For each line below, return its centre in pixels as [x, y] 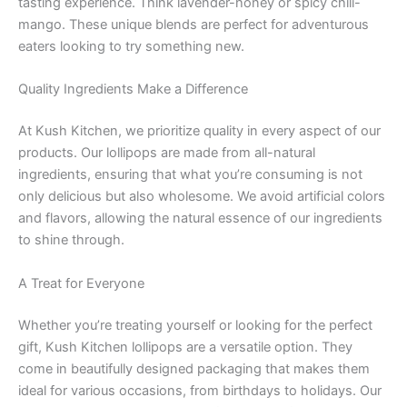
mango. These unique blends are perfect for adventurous [194, 25]
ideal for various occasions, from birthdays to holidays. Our [200, 390]
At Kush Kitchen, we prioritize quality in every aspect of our [199, 131]
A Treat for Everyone [81, 283]
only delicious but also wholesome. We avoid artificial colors [202, 197]
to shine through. [71, 240]
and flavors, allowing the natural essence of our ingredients [200, 218]
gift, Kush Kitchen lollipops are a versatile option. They [185, 347]
